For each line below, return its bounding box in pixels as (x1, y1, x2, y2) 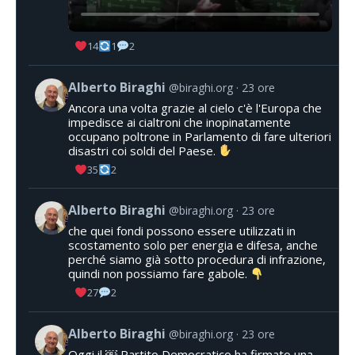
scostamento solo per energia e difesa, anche (68, 237, 318, 254)
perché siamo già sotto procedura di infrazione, (68, 251, 326, 268)
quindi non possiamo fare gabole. (68, 265, 250, 282)
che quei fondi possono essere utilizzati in (68, 223, 296, 239)
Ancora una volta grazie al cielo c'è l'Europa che (68, 99, 322, 116)
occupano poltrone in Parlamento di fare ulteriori (68, 128, 331, 144)
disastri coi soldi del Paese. (68, 142, 219, 158)
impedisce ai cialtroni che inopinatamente (68, 113, 291, 130)
